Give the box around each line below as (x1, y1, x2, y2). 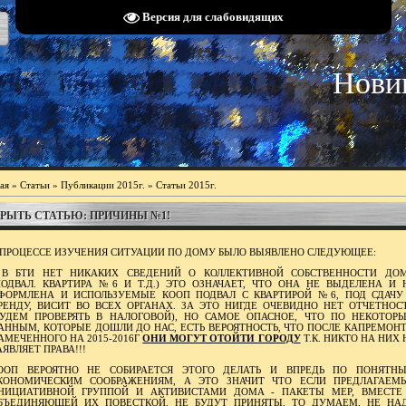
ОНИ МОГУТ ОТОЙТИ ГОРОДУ (142, 333, 301, 343)
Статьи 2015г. (156, 179, 217, 190)
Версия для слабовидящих (141, 10, 284, 24)
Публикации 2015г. (61, 179, 145, 190)
